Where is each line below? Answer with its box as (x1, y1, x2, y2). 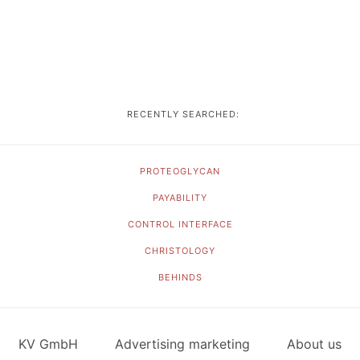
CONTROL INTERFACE (127, 219, 233, 230)
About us (287, 336, 342, 352)
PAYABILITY (153, 192, 207, 203)
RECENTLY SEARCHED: (121, 108, 239, 120)
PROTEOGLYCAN (140, 166, 220, 177)
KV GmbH (18, 336, 78, 352)
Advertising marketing (115, 336, 250, 352)
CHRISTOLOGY (145, 245, 215, 256)
